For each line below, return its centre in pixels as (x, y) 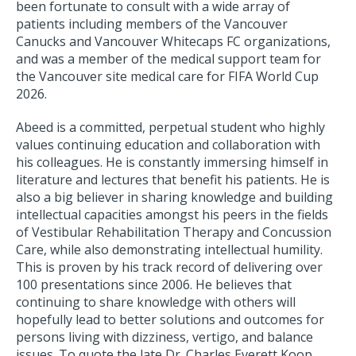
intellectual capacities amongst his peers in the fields (172, 215)
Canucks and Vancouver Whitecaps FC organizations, (173, 42)
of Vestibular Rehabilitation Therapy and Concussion (174, 232)
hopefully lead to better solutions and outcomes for (170, 320)
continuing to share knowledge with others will (156, 302)
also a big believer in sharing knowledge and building (174, 197)
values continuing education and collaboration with (168, 145)
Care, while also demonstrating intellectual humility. (169, 250)
